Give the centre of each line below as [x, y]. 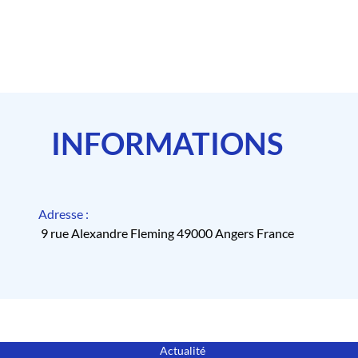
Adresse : [64, 214]
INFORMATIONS [167, 143]
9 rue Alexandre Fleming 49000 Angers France [167, 233]
